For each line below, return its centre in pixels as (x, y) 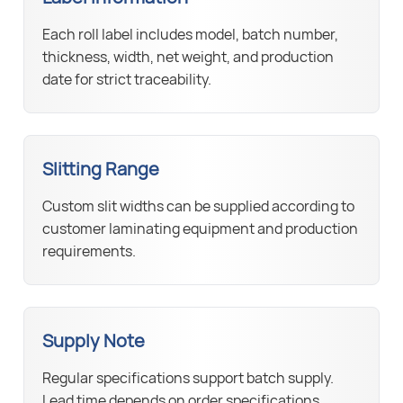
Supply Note (94, 341)
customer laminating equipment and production (201, 229)
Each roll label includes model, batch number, (191, 35)
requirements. (90, 251)
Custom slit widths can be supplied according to (199, 206)
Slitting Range (101, 169)
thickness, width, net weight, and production (188, 57)
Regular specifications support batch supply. (188, 378)
